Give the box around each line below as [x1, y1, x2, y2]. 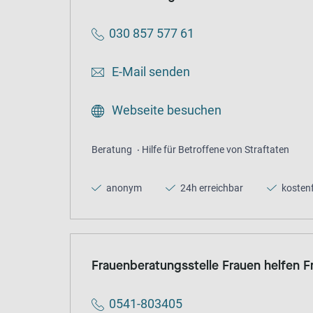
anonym [104, 182, 142, 194]
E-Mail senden [109, 64, 190, 80]
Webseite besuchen [109, 103, 221, 118]
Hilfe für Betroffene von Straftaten [142, 144, 289, 156]
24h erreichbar [178, 182, 243, 194]
